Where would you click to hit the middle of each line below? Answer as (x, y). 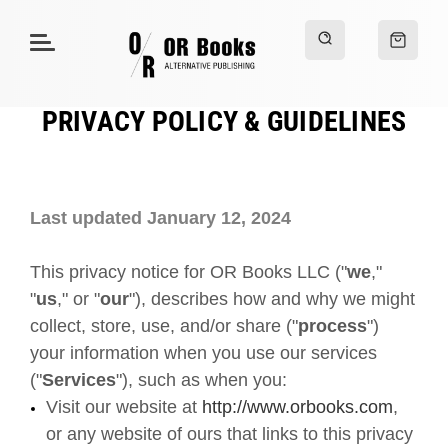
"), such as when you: (201, 380)
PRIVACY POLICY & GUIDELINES (224, 121)
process (332, 326)
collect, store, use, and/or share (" (164, 326)
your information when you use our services (203, 353)
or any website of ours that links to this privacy (230, 434)
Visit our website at (124, 407)
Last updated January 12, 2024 (160, 218)
